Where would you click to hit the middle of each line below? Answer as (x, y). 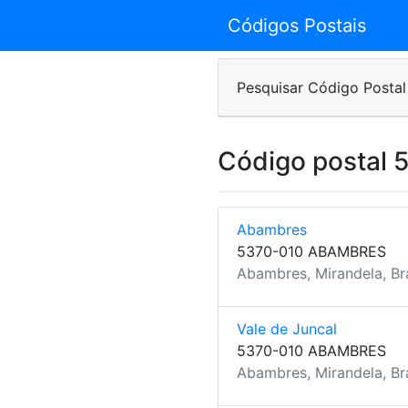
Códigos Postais (296, 25)
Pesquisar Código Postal (321, 87)
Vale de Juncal (287, 329)
